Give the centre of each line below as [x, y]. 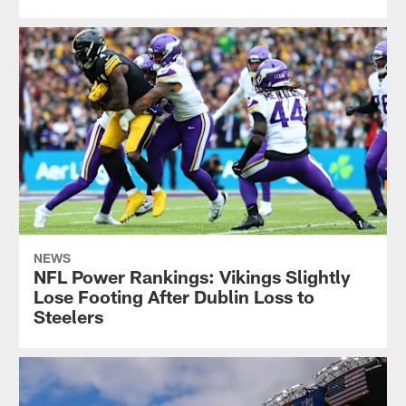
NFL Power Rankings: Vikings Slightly [192, 276]
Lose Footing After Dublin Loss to [174, 296]
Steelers [68, 316]
